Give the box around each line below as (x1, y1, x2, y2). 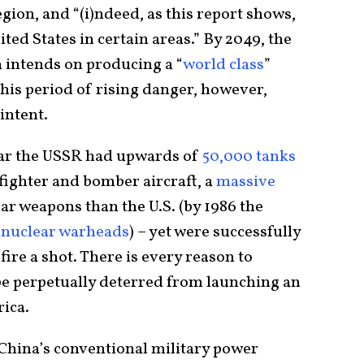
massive (216, 171, 275, 194)
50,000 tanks (202, 145, 296, 169)
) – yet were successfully (129, 221, 301, 245)
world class (183, 54, 264, 77)
